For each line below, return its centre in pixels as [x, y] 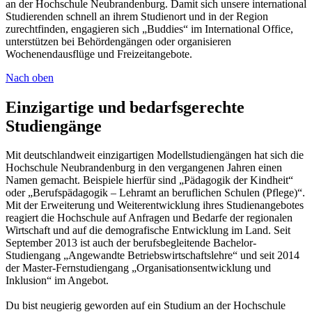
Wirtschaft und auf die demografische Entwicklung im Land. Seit [148, 231]
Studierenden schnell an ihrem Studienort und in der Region [137, 16]
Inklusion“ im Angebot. [57, 281]
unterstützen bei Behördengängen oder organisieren [118, 41]
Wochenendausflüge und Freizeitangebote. [99, 54]
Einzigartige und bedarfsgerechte [125, 107]
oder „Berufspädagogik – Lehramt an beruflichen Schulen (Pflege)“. [155, 193]
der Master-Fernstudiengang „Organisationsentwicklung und [138, 268]
